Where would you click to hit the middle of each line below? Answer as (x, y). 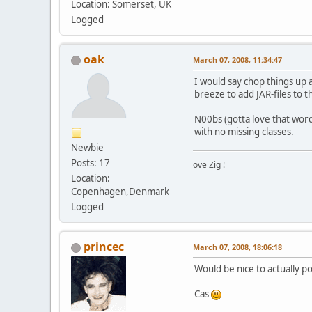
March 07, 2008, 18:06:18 (237, 247)
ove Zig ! (209, 164)
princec (104, 246)
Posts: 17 (91, 163)
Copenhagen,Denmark (120, 191)
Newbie (87, 147)
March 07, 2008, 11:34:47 (237, 59)
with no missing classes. (244, 131)
